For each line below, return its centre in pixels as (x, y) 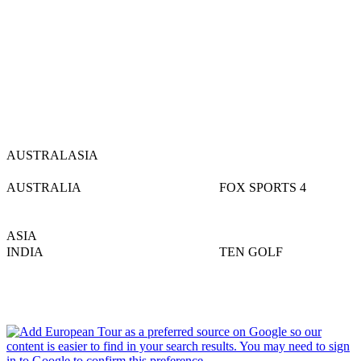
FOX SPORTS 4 (263, 187)
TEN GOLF (251, 251)
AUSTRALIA (44, 187)
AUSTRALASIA (52, 155)
